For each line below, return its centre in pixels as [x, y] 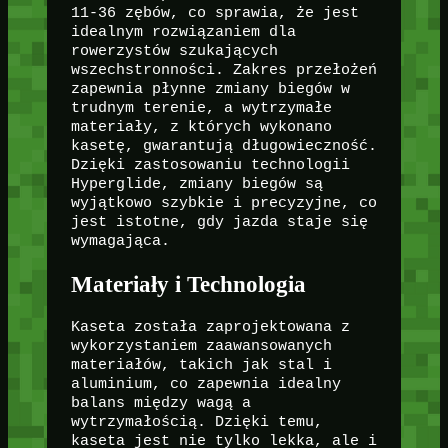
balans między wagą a [160, 403]
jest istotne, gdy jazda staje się [219, 221]
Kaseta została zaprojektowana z [210, 327]
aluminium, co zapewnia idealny [205, 384]
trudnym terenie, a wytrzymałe [201, 107]
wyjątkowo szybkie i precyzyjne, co [223, 202]
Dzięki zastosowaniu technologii [210, 164]
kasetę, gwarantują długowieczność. [223, 145]
